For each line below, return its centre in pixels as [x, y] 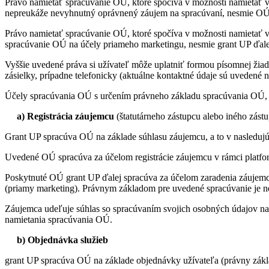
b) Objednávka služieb [56, 240]
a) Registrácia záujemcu [62, 116]
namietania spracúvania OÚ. [59, 220]
